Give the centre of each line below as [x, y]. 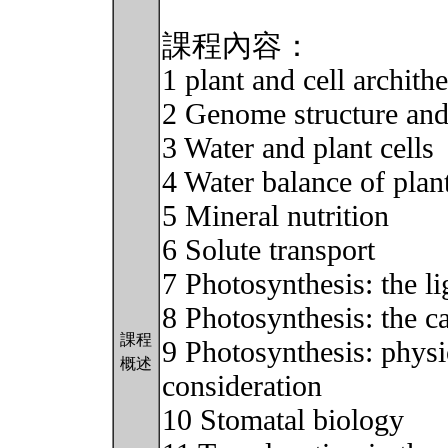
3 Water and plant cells [298, 148]
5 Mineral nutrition [275, 216]
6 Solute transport [268, 250]
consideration [242, 386]
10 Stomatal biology [283, 420]
